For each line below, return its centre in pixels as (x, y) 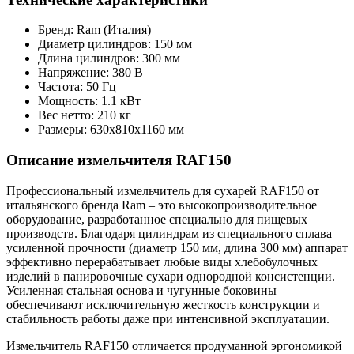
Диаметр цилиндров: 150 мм (115, 44)
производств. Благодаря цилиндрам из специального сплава (169, 233)
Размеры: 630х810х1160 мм (111, 130)
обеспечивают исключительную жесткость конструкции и (163, 304)
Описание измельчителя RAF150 (119, 160)
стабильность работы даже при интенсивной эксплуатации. (168, 318)
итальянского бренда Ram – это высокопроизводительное (162, 205)
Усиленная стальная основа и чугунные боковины (141, 290)
